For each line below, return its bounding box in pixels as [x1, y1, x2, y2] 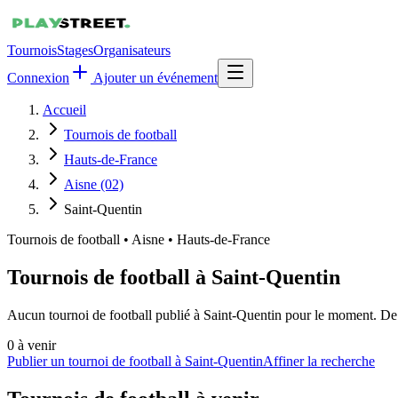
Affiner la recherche [263, 353, 375, 369]
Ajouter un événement [91, 70, 218, 85]
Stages [57, 43, 93, 58]
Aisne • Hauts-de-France [131, 232, 270, 247]
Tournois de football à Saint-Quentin [7, 265, 340, 289]
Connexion [7, 70, 69, 85]
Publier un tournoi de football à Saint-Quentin [7, 353, 263, 369]
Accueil [43, 102, 86, 117]
